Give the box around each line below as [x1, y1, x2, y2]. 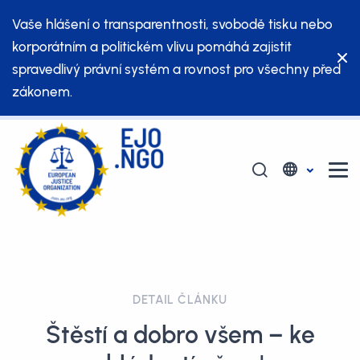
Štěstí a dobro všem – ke [45, 321, 315, 349]
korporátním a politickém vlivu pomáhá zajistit [12, 39, 292, 55]
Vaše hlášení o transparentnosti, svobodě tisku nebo [12, 16, 333, 32]
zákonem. [12, 84, 72, 100]
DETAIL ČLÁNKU [133, 292, 227, 307]
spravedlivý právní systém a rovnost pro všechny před [12, 61, 341, 77]
